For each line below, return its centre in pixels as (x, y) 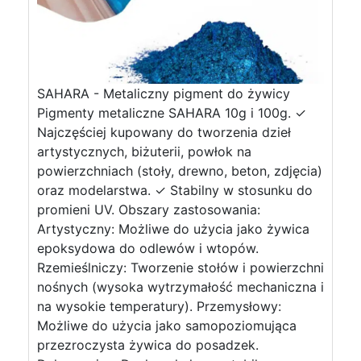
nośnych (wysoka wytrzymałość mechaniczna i (180, 287)
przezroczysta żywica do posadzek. (148, 345)
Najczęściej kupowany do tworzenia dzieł (164, 132)
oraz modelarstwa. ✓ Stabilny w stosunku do (175, 190)
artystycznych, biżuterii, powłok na (144, 151)
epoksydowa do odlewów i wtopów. (148, 248)
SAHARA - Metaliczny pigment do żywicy (164, 93)
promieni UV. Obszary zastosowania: (149, 210)
